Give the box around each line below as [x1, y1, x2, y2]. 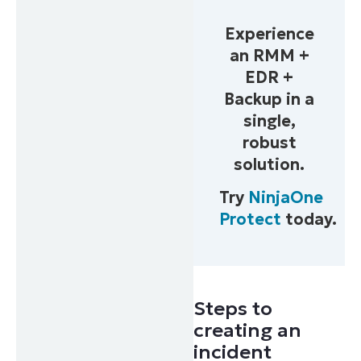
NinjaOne [248, 186, 324, 208]
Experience [224, 23, 314, 44]
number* [19, 25, 73, 41]
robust [242, 131, 297, 153]
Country [19, 62, 67, 78]
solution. [234, 153, 305, 175]
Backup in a [224, 88, 315, 110]
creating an [193, 318, 302, 343]
